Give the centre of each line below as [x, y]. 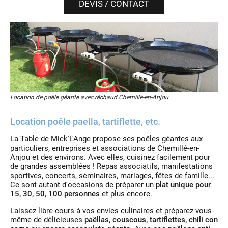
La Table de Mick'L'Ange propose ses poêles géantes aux [106, 139]
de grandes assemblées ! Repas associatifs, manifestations [111, 167]
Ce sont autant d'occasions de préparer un [83, 185]
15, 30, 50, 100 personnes [55, 194]
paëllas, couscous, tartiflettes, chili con [150, 220]
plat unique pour [183, 185]
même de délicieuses [46, 220]
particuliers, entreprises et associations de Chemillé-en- [105, 148]
